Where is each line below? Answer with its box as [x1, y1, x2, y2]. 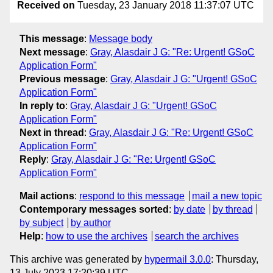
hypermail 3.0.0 [144, 253, 211, 264]
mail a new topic [191, 190, 262, 201]
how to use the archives [46, 230, 147, 241]
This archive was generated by [10, 253, 144, 264]
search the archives [154, 230, 239, 241]
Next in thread [19, 127, 84, 138]
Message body [89, 33, 152, 44]
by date [174, 204, 205, 214]
